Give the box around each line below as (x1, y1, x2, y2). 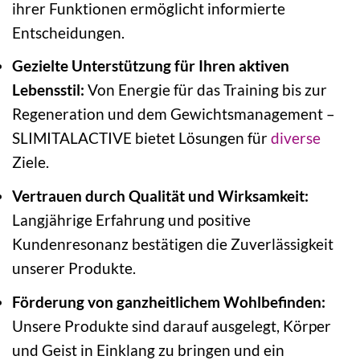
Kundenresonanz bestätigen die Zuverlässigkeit (12, 235, 333, 253)
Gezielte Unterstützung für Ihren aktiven (12, 56, 289, 76)
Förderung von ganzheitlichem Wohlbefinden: (12, 292, 325, 311)
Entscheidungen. (12, 22, 125, 42)
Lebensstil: (12, 80, 84, 100)
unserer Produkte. (12, 259, 136, 277)
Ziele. (12, 153, 49, 172)
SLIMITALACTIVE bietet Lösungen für (12, 129, 271, 148)
